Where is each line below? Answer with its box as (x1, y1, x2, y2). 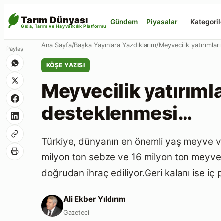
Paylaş (6, 41, 23, 48)
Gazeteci (63, 208, 89, 216)
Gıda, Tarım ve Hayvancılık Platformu (21, 23, 107, 29)
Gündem (110, 17, 138, 26)
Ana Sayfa (41, 41, 72, 49)
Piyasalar (147, 17, 178, 26)
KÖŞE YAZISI (46, 61, 85, 69)
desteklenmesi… (41, 102, 192, 124)
